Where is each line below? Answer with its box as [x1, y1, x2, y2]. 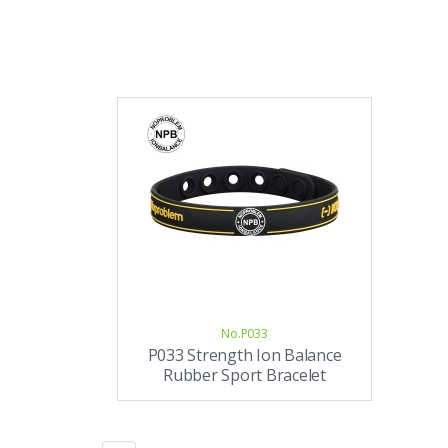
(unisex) [216, 384, 273, 406]
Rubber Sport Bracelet [163, 364, 326, 386]
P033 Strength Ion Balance [147, 344, 342, 366]
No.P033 [221, 325, 268, 342]
